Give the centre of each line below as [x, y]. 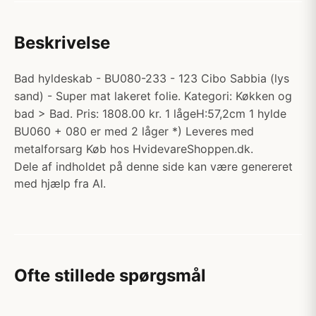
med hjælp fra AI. [60, 183]
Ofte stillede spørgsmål [110, 275]
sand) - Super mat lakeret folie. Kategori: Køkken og [153, 96]
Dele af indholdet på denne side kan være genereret [153, 166]
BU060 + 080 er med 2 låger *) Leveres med [134, 131]
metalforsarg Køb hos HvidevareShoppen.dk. [134, 149]
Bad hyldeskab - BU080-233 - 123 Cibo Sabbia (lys [152, 78]
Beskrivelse [62, 43]
